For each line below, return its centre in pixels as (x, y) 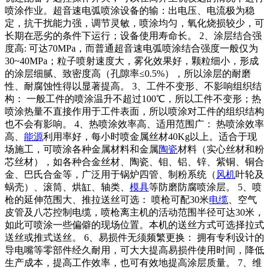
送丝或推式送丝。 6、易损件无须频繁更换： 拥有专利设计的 (134, 237)
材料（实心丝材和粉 (221, 149)
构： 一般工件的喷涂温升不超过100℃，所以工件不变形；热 (133, 99)
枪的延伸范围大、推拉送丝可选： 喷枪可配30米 (107, 200)
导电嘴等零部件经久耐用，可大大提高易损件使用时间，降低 (134, 250)
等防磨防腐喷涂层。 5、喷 (205, 187)
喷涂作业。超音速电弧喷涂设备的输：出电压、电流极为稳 (130, 11)
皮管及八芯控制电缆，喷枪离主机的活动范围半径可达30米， (134, 212)
